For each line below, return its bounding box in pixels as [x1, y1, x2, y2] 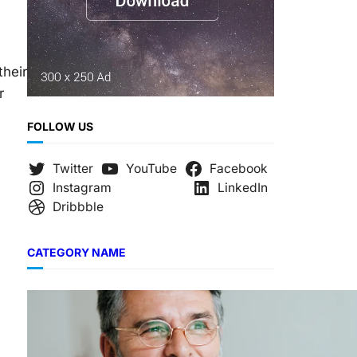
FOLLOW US [27, 120, 93, 134]
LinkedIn [218, 180, 269, 196]
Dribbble [52, 199, 104, 215]
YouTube [126, 161, 177, 177]
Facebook [210, 161, 269, 177]
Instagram [52, 180, 112, 196]
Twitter [52, 161, 93, 177]
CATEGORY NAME [27, 245, 126, 260]
